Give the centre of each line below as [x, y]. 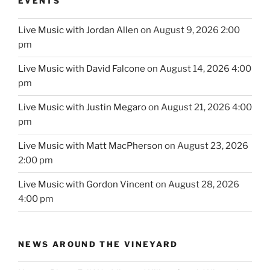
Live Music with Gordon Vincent [86, 185]
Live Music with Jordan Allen [78, 30]
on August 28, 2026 [196, 185]
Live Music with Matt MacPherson [90, 146]
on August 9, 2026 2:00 [189, 30]
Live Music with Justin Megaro [82, 108]
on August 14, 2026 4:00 [198, 69]
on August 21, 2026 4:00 [199, 108]
